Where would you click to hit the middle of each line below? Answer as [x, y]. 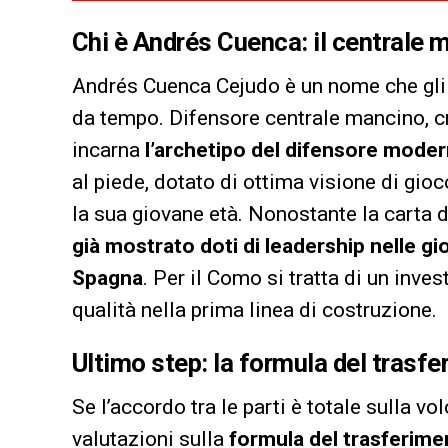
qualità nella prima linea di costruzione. [254, 310]
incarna [108, 150]
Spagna [107, 278]
